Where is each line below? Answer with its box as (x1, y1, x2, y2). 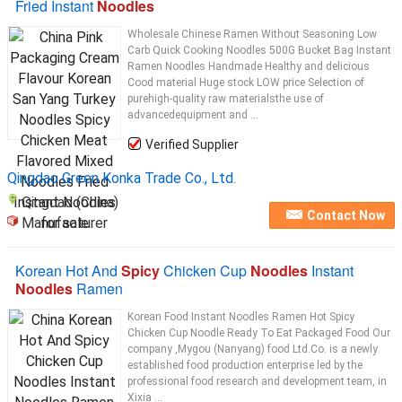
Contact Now (307, 208, 386, 223)
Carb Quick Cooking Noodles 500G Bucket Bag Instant (127, 44, 391, 57)
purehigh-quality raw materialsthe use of (127, 92, 324, 105)
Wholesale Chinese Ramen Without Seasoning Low (127, 28, 377, 40)
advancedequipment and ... (127, 109, 258, 121)
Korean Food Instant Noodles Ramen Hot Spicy (127, 310, 354, 323)
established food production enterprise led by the (127, 359, 363, 371)
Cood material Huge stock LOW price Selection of (127, 76, 364, 89)
